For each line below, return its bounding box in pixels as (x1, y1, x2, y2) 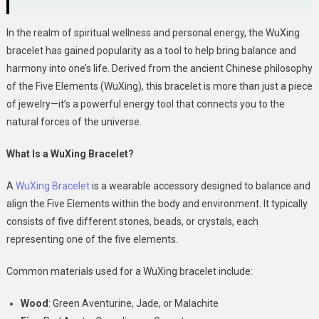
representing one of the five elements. (6, 234, 178, 245)
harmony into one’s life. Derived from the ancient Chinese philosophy (6, 63, 313, 74)
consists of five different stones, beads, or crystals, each (6, 216, 258, 227)
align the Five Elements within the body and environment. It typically (6, 198, 308, 209)
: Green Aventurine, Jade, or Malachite (48, 298, 219, 309)
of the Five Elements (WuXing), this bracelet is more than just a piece (6, 80, 313, 92)
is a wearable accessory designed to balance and (89, 180, 310, 192)
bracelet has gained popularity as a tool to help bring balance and (6, 45, 296, 56)
